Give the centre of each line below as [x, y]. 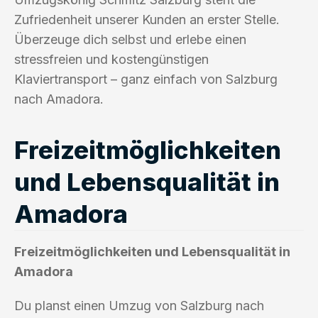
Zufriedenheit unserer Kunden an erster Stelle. [147, 19]
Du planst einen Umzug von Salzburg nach [139, 305]
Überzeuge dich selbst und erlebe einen [130, 39]
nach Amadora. [59, 99]
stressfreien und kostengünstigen [111, 59]
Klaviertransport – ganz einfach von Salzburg [146, 79]
